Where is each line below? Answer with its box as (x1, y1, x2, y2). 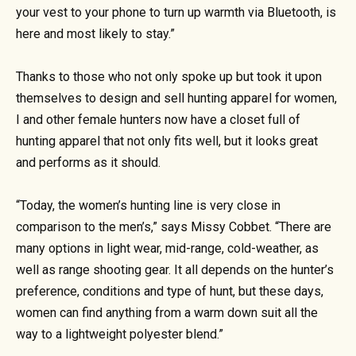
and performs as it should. (16, 155, 161, 171)
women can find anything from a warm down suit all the (16, 305, 318, 321)
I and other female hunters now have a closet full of (16, 112, 300, 128)
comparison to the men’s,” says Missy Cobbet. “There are (16, 219, 331, 235)
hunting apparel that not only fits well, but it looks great (16, 133, 318, 149)
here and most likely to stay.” (16, 25, 175, 41)
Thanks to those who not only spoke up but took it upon (16, 69, 322, 85)
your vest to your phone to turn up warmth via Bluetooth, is (16, 4, 336, 20)
